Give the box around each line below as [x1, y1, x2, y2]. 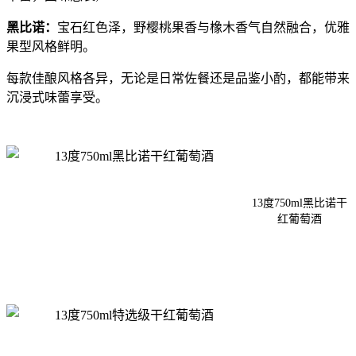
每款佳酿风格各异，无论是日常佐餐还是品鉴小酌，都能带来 [6, 71, 350, 85]
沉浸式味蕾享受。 [6, 90, 108, 104]
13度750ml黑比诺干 [252, 196, 348, 209]
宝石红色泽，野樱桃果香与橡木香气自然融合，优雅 [57, 20, 350, 34]
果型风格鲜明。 [6, 39, 95, 53]
